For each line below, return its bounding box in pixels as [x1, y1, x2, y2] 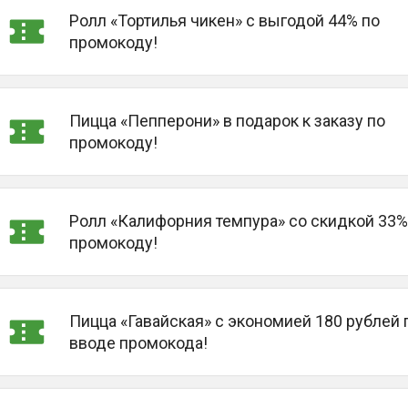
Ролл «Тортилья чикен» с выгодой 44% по [68, 10, 380, 30]
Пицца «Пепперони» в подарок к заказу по [68, 110, 385, 130]
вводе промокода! [68, 332, 208, 352]
